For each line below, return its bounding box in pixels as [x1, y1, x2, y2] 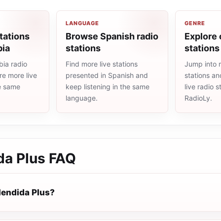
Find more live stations [66, 60, 138, 68]
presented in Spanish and [66, 71, 148, 79]
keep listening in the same [66, 82, 149, 91]
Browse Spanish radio [66, 31, 158, 41]
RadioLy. [184, 94, 212, 102]
